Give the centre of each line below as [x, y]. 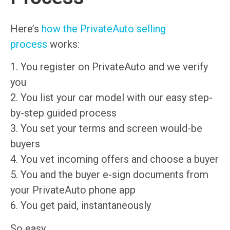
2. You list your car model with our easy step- [111, 98]
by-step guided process [63, 113]
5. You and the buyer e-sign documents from [109, 175]
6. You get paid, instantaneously [81, 206]
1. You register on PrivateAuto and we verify [109, 67]
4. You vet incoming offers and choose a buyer [114, 159]
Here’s [26, 28]
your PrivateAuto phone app [73, 190]
